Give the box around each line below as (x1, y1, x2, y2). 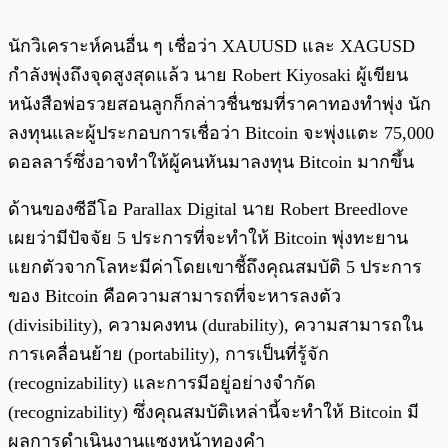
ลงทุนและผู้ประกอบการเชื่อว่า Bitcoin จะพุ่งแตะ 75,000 (8, 123, 434, 144)
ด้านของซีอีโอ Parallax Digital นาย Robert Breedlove (8, 199, 408, 220)
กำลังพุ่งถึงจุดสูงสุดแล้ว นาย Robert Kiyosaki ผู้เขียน (8, 65, 408, 86)
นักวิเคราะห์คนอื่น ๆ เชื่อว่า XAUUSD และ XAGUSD (8, 36, 415, 57)
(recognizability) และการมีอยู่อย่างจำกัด (8, 373, 316, 394)
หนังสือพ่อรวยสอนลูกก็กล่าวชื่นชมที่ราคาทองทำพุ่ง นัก (8, 94, 431, 115)
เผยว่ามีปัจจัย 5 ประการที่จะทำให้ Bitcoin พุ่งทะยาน (8, 228, 408, 249)
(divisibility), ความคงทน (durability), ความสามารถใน (8, 315, 423, 336)
